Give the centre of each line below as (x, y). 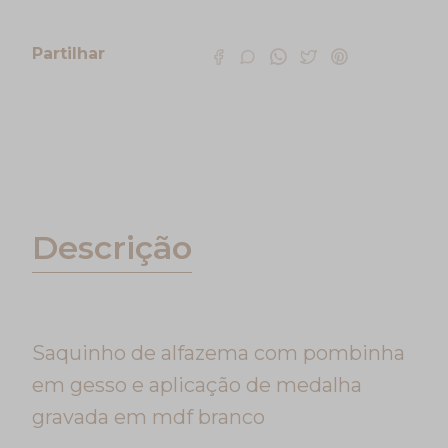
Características (88, 106)
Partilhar (68, 53)
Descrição (112, 247)
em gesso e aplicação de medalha (197, 384)
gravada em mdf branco (148, 416)
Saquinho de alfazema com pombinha (218, 352)
